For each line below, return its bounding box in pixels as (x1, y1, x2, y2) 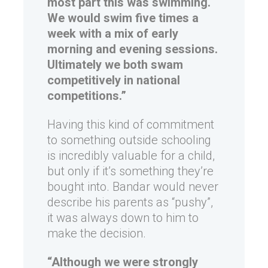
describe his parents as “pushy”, (47, 195, 213, 210)
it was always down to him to (47, 211, 199, 226)
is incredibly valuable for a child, (47, 148, 215, 163)
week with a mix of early (47, 26, 178, 41)
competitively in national (47, 73, 180, 88)
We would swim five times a (47, 11, 199, 26)
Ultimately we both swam (47, 57, 183, 72)
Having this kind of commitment (47, 117, 214, 132)
